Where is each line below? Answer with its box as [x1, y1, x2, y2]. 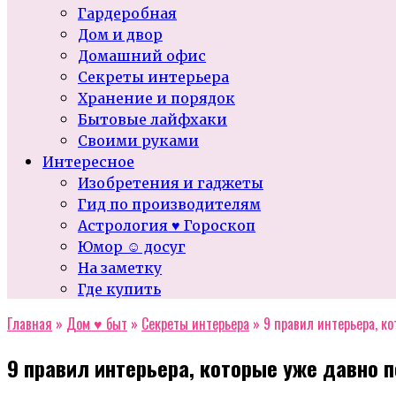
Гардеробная [78, 4, 177, 22]
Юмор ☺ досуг [78, 238, 186, 255]
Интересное [42, 153, 134, 171]
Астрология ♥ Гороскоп [78, 217, 255, 234]
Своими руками [78, 132, 199, 149]
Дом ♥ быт [66, 313, 127, 334]
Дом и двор [78, 26, 163, 43]
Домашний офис [78, 47, 206, 65]
